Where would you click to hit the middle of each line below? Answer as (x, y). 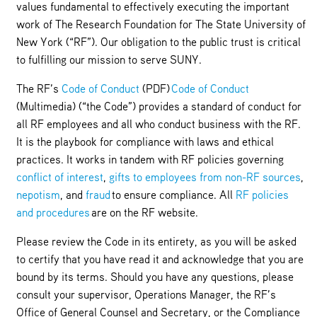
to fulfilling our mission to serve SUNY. (109, 60)
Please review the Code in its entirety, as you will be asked (156, 242)
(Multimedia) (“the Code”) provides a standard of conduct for (158, 107)
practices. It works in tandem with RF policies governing (150, 160)
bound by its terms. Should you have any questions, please (155, 278)
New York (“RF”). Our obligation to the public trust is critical (158, 43)
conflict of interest (59, 178)
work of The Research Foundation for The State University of (161, 25)
